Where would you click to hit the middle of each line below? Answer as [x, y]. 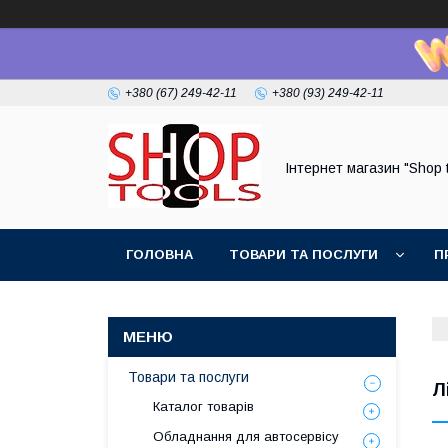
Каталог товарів [203, 406]
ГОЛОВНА [159, 254]
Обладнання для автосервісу [246, 436]
